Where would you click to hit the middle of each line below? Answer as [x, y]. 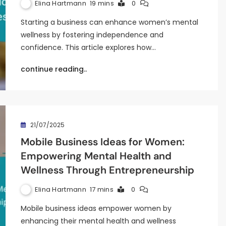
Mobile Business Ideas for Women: [102, 142]
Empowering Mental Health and [96, 156]
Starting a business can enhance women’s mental [109, 22]
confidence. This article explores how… [88, 47]
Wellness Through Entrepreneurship [107, 170]
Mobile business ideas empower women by [96, 208]
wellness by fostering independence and [92, 35]
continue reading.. [53, 69]
